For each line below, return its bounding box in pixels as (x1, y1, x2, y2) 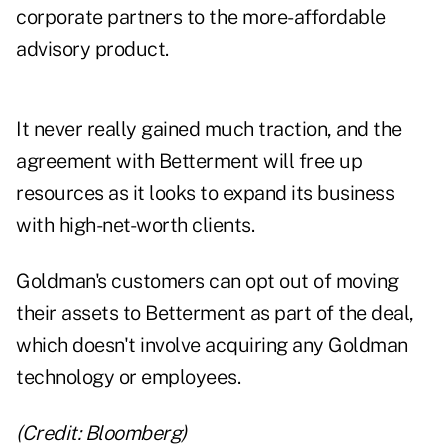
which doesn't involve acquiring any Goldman (16, 333, 408, 358)
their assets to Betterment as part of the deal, (16, 301, 414, 326)
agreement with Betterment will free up (16, 149, 362, 174)
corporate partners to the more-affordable (16, 5, 386, 30)
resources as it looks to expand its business (16, 181, 394, 206)
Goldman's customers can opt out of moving (16, 269, 399, 294)
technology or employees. (16, 365, 240, 390)
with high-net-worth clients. (16, 213, 254, 238)
